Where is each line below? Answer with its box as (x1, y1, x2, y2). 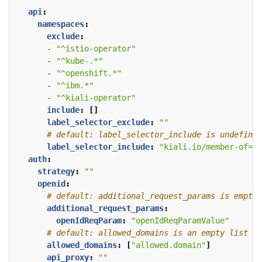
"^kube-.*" (56, 56, 103, 66)
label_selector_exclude (47, 118, 150, 127)
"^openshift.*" (56, 68, 122, 78)
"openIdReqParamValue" (131, 216, 229, 226)
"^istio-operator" (56, 44, 136, 54)
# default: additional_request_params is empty (47, 191, 257, 201)
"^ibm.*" (56, 81, 94, 91)
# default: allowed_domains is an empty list (47, 228, 248, 238)
